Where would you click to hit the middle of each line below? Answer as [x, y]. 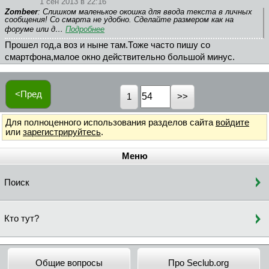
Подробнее [85, 29]
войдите [232, 122]
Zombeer [21, 12]
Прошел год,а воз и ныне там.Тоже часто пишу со [107, 45]
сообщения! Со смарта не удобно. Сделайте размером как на [119, 20]
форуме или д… [35, 29]
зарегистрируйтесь [62, 132]
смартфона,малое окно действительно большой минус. [120, 57]
